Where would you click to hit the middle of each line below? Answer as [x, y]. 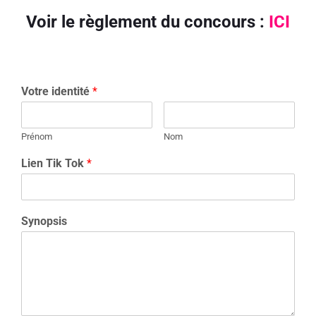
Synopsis [44, 221]
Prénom [37, 136]
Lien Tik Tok [54, 163]
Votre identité [57, 91]
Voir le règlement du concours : [147, 22]
